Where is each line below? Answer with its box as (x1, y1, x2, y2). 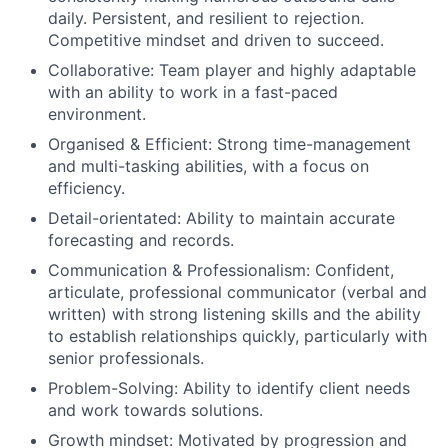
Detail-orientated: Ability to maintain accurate (48, 207, 395, 228)
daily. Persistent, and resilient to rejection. (48, 7, 364, 28)
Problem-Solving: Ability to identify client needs (48, 377, 410, 398)
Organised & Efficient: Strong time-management (48, 133, 411, 154)
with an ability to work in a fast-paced (48, 81, 338, 102)
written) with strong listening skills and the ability (48, 303, 421, 324)
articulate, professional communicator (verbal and (48, 281, 427, 302)
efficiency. (48, 177, 125, 198)
